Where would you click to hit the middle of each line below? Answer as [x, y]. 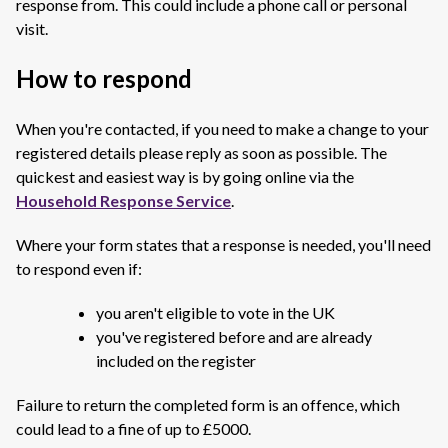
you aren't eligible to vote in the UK [215, 312]
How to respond [104, 78]
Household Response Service [123, 200]
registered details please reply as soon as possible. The [201, 152]
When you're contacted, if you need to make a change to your [222, 128]
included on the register [176, 360]
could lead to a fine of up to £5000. [133, 428]
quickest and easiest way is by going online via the [185, 176]
